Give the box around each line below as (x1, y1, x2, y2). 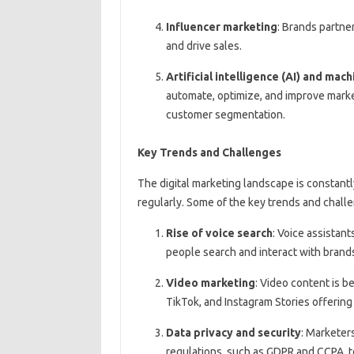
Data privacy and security (165, 326, 301, 340)
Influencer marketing (165, 21, 277, 34)
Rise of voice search (165, 227, 273, 240)
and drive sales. (165, 40, 242, 53)
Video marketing (165, 277, 255, 290)
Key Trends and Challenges (137, 146, 281, 160)
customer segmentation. (165, 108, 285, 122)
